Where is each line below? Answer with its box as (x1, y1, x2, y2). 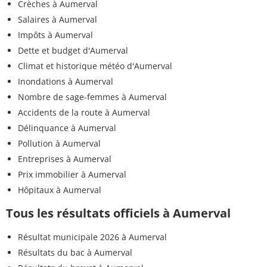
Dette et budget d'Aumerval (18, 44, 128, 56)
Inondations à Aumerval (18, 75, 113, 87)
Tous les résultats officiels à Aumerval (6, 204, 231, 221)
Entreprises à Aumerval (18, 153, 111, 164)
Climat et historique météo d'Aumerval (18, 60, 172, 72)
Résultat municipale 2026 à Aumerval (18, 231, 167, 243)
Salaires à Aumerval (18, 13, 97, 25)
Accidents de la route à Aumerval (18, 106, 150, 118)
